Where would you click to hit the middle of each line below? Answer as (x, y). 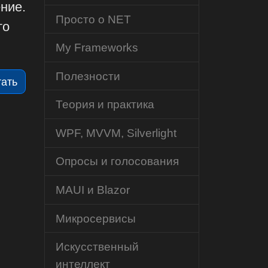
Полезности (88, 76)
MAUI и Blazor (92, 190)
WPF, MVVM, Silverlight (116, 133)
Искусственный (97, 247)
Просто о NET (93, 19)
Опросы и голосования (117, 161)
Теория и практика (105, 104)
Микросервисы (95, 218)
